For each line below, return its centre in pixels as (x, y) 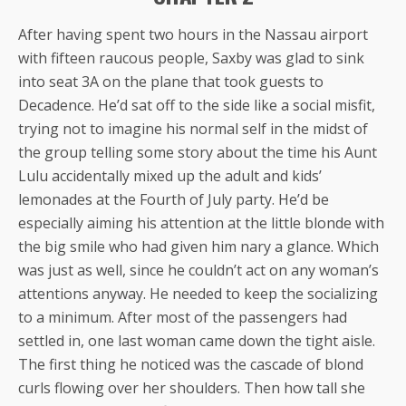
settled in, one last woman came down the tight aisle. (197, 340)
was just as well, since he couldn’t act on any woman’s (198, 270)
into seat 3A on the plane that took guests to (171, 81)
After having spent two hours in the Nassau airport (193, 34)
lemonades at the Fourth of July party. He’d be (174, 199)
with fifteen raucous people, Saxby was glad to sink (191, 58)
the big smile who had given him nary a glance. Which (198, 246)
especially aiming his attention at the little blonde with (201, 222)
